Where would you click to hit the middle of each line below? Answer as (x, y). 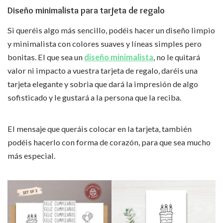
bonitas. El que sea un (46, 57)
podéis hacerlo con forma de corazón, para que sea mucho (109, 142)
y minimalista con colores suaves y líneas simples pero (105, 44)
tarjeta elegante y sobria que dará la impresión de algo (103, 84)
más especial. (31, 156)
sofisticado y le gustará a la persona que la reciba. (94, 97)
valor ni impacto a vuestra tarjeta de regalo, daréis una (103, 70)
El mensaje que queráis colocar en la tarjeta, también (100, 129)
